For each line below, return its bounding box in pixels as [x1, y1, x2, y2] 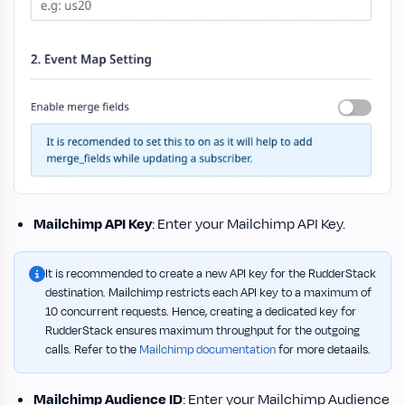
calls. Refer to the [45, 341, 139, 358]
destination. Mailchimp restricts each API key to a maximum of [45, 284, 372, 301]
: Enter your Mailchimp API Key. [152, 213, 345, 234]
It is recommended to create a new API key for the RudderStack [45, 265, 376, 282]
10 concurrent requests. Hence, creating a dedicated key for [45, 303, 356, 320]
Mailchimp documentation [139, 341, 276, 358]
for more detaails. [276, 341, 371, 358]
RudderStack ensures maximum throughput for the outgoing [45, 322, 360, 339]
